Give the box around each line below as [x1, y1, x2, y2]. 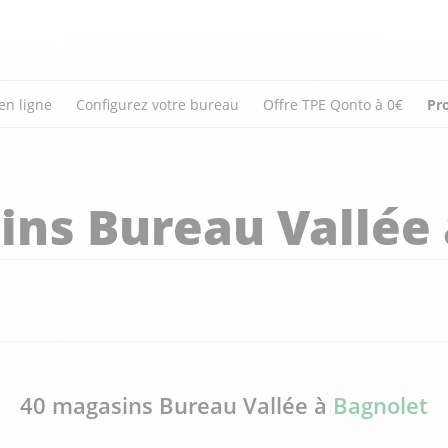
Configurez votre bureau [76, 94, 239, 114]
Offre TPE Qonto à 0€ [263, 94, 403, 114]
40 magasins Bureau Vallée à [20, 390, 333, 420]
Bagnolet [333, 390, 428, 420]
